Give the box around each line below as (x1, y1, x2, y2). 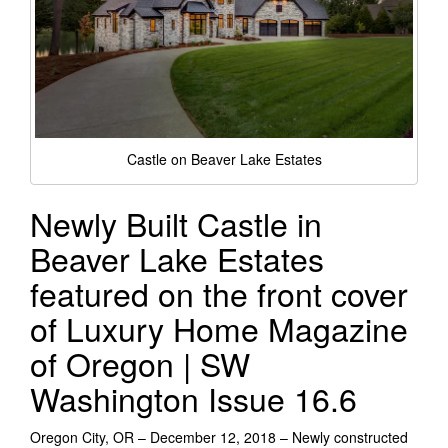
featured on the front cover (30, 270, 408, 317)
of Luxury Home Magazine (30, 305, 408, 352)
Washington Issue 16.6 (30, 375, 357, 422)
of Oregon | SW (30, 340, 250, 387)
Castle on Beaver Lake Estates (126, 148, 322, 169)
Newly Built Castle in (30, 200, 322, 247)
